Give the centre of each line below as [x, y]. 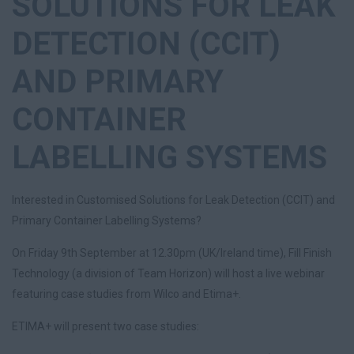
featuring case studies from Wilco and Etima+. [126, 294]
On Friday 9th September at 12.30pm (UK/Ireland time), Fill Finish [172, 253]
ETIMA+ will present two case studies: [105, 326]
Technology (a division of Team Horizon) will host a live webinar [168, 273]
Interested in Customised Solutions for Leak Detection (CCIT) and [173, 200]
